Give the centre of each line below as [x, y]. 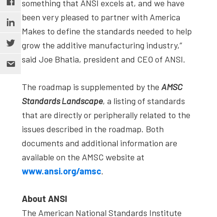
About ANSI [45, 198]
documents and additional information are [100, 143]
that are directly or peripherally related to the [106, 115]
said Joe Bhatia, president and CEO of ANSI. [104, 59]
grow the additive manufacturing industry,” [102, 45]
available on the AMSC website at [83, 157]
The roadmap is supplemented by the [92, 86]
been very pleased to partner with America [101, 17]
